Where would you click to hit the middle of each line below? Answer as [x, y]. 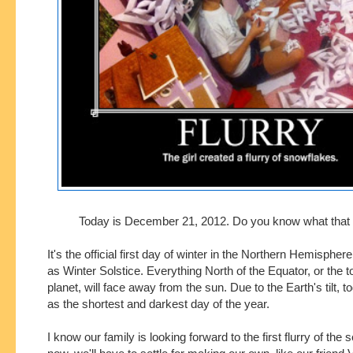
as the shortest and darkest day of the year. [160, 303]
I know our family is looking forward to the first [166, 336]
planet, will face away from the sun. [139, 287]
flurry [297, 336]
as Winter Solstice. [97, 270]
